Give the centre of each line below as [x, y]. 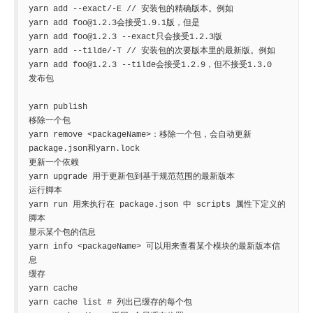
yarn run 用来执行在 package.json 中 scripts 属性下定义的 [157, 205]
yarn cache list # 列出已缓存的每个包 [113, 303]
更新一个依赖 [56, 163]
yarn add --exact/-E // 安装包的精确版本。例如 [131, 9]
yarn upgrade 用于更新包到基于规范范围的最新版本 [132, 177]
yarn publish [58, 107]
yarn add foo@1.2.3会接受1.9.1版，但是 [114, 23]
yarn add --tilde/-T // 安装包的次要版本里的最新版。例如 [152, 51]
